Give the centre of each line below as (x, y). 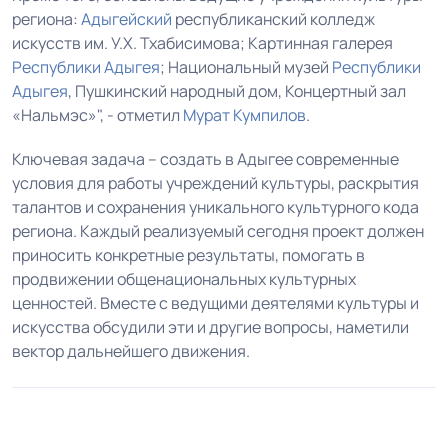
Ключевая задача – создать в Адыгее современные (205, 159)
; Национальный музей (246, 67)
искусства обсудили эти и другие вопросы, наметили (210, 327)
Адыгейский (126, 19)
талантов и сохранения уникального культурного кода (215, 207)
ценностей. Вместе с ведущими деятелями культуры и (215, 303)
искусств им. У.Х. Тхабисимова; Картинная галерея (202, 43)
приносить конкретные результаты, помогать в (188, 255)
